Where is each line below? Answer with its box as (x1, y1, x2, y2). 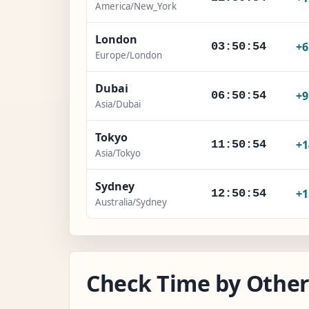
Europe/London (95, 48, 162, 61)
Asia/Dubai (95, 97, 141, 110)
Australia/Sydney (95, 195, 167, 208)
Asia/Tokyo (95, 146, 141, 159)
